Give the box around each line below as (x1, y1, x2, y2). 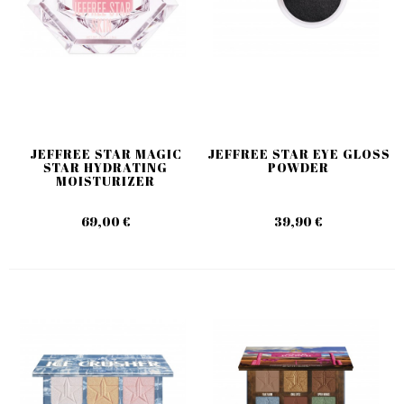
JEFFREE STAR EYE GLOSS (207, 144, 390, 162)
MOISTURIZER (56, 171, 155, 189)
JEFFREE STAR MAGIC (29, 144, 182, 162)
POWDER (268, 158, 329, 176)
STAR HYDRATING (43, 158, 168, 176)
